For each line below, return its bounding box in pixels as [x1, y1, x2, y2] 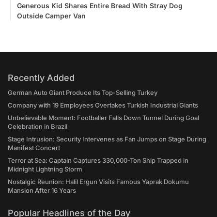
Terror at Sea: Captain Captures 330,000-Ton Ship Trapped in [8, 156, 188, 165]
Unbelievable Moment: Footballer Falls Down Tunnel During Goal [8, 114, 199, 122]
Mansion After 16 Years [8, 186, 76, 195]
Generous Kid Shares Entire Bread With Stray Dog [17, 1, 183, 10]
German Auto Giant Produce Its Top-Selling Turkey [8, 89, 157, 97]
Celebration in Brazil [8, 123, 67, 131]
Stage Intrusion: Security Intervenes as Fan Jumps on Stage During [8, 135, 206, 143]
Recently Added [8, 73, 75, 83]
